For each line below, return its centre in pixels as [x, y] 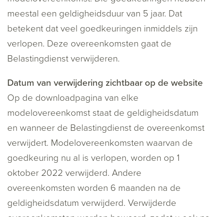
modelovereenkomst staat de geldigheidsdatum [103, 113]
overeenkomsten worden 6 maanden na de [94, 188]
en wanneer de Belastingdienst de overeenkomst [106, 128]
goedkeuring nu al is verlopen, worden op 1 [93, 158]
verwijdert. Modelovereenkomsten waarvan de [100, 143]
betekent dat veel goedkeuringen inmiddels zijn [102, 29]
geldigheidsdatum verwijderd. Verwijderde [92, 203]
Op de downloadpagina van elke [73, 98]
